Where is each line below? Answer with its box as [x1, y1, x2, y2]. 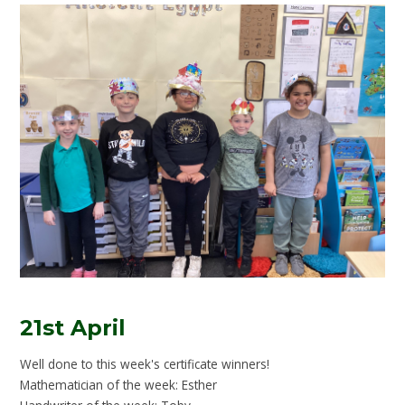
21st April [20, 315, 127, 342]
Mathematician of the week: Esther [20, 375, 218, 393]
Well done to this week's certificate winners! [20, 354, 274, 372]
